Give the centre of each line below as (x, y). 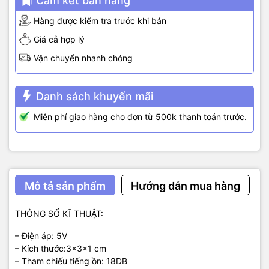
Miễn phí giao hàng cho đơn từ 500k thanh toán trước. (140, 116)
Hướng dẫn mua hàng (186, 186)
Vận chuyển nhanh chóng (83, 58)
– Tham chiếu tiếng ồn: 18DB (71, 261)
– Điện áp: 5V (41, 235)
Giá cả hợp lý (59, 39)
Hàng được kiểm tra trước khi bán (100, 20)
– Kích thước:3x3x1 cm (61, 248)
